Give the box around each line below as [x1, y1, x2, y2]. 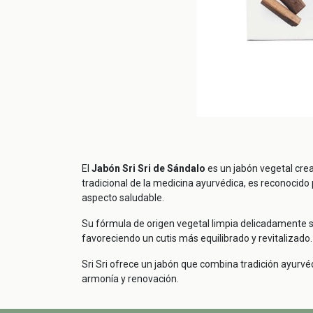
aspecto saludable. [82, 191, 164, 203]
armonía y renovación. [82, 272, 179, 284]
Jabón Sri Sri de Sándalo [92, 162, 205, 174]
